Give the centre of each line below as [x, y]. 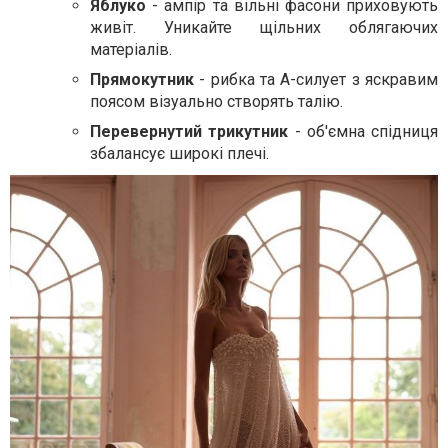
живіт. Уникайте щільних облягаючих [264, 27]
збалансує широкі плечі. [179, 153]
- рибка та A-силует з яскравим [316, 79]
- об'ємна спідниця [363, 131]
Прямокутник [142, 79]
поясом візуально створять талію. [216, 101]
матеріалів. [131, 49]
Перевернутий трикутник [189, 131]
